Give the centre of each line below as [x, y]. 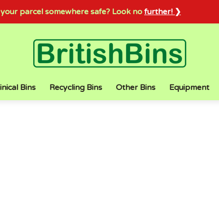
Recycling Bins [76, 88]
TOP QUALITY [184, 110]
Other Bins [136, 88]
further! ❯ [163, 12]
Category [109, 140]
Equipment [189, 88]
